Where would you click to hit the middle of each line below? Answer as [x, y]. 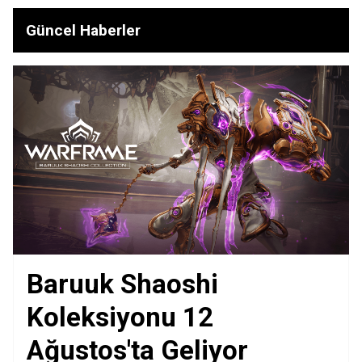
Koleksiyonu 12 [120, 317]
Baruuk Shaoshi [122, 284]
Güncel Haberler [83, 30]
